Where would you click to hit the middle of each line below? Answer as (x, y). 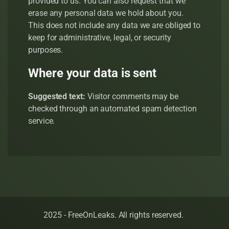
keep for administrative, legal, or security (100, 38)
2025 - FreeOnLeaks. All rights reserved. (114, 215)
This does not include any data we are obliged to (114, 25)
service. (42, 121)
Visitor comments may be (133, 96)
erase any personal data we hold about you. (106, 13)
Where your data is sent (93, 73)
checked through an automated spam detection (112, 109)
